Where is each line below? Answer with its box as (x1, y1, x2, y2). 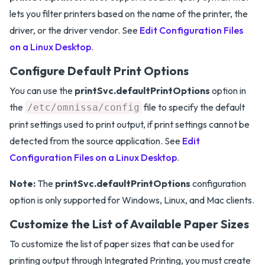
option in (210, 85, 246, 96)
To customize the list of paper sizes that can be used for (9, 238, 234, 250)
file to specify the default (142, 101, 245, 113)
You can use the (9, 85, 75, 96)
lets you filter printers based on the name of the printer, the (9, 8, 248, 20)
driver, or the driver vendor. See (9, 24, 140, 36)
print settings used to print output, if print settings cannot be (9, 118, 250, 130)
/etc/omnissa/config (27, 102, 140, 113)
